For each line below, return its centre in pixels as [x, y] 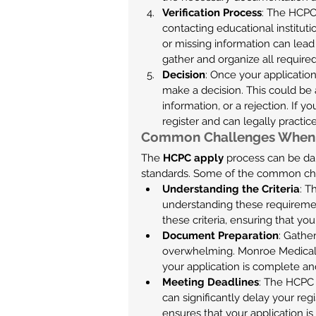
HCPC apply [193, 158]
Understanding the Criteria [231, 189]
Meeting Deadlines [211, 282]
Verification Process [212, 13]
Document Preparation [220, 236]
